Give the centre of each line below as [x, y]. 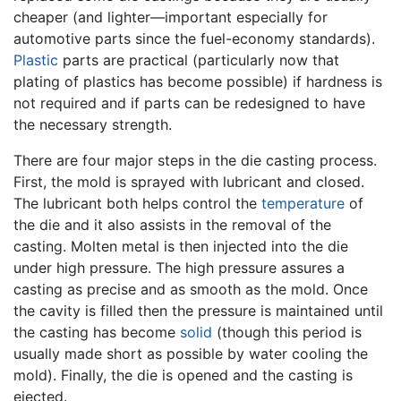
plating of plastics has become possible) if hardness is [198, 81]
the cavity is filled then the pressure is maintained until [198, 310]
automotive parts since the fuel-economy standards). [194, 38]
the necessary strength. [93, 124]
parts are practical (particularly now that [199, 60]
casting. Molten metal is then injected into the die [181, 246]
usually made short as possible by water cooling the [191, 353]
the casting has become [97, 332]
